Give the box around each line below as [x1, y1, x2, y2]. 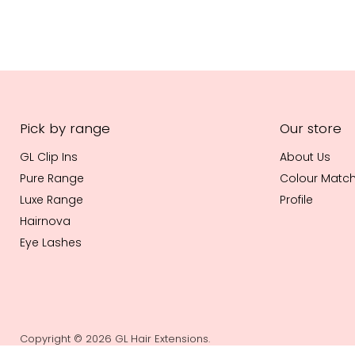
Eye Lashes [20, 235, 82, 251]
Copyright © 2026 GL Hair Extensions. [20, 330, 210, 346]
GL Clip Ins [20, 149, 78, 166]
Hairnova [20, 213, 71, 230]
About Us [280, 149, 331, 166]
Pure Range [20, 170, 84, 187]
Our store [280, 119, 342, 139]
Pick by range [20, 119, 110, 139]
